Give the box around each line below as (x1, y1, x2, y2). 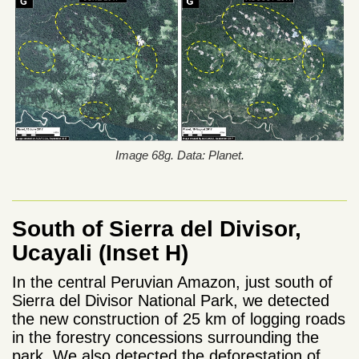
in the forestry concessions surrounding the (12, 329, 319, 347)
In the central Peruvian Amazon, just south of (12, 273, 333, 292)
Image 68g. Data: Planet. (115, 148, 244, 163)
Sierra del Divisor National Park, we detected (12, 292, 329, 310)
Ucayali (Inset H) (12, 240, 188, 266)
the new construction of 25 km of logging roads (12, 310, 345, 329)
